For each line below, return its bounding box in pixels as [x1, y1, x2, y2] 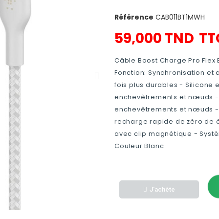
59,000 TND [114, 29, 194, 48]
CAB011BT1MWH [155, 12, 205, 22]
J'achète [150, 185, 175, 193]
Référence [114, 12, 153, 22]
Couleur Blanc [114, 142, 164, 150]
